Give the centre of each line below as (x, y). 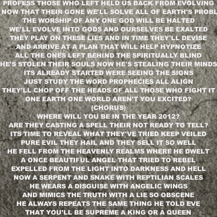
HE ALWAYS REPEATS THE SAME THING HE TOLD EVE (108, 204)
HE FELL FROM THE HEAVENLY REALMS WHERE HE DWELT (108, 152)
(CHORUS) (108, 108)
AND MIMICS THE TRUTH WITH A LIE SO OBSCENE (108, 195)
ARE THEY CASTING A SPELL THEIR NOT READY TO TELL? (108, 125)
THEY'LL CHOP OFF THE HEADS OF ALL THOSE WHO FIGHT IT (108, 91)
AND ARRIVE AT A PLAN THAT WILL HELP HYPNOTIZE (108, 47)
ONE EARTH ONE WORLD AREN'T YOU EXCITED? (108, 99)
